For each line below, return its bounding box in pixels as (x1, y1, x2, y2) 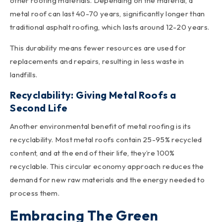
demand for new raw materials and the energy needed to (10, 174, 205, 184)
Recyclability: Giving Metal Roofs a (10, 88, 176, 101)
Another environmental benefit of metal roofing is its (10, 121, 191, 131)
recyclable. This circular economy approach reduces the (10, 161, 204, 171)
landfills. (10, 69, 38, 79)
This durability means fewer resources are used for (10, 43, 186, 53)
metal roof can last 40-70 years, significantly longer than (10, 8, 205, 18)
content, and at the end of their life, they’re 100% (10, 148, 175, 158)
